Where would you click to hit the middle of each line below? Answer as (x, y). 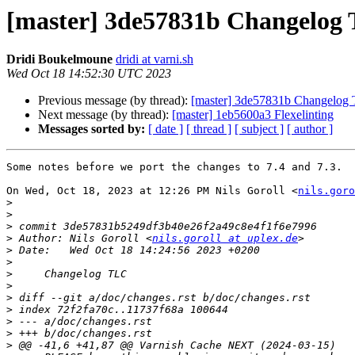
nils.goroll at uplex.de (225, 239)
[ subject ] (259, 129)
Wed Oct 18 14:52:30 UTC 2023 (89, 74)
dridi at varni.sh (155, 59)
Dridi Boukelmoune (59, 59)
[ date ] (166, 129)
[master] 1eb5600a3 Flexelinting (253, 115)
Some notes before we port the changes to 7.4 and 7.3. (174, 167)
